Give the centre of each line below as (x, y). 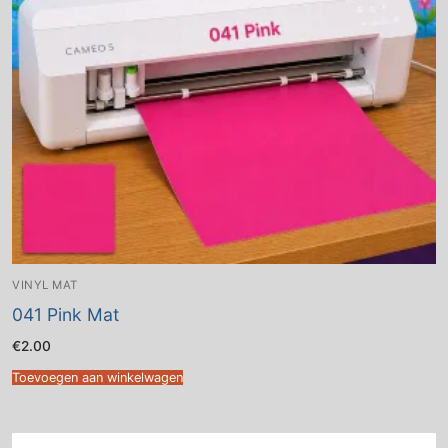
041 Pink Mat (65, 315)
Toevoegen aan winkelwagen (97, 378)
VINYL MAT (45, 284)
